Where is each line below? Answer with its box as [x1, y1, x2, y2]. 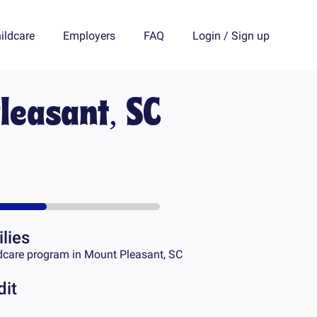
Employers [62, 28, 115, 42]
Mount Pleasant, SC [84, 248, 183, 262]
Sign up [231, 28, 270, 42]
